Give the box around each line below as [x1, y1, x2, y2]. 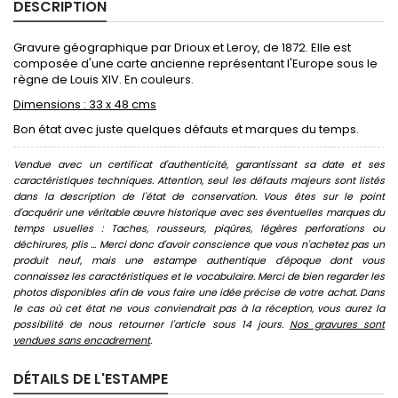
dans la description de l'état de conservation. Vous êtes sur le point [13, 188, 385, 203]
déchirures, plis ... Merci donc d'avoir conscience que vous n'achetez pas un [13, 236, 385, 251]
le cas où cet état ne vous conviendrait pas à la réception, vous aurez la [13, 300, 385, 315]
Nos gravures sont [289, 316, 386, 331]
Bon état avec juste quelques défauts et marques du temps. [13, 120, 359, 138]
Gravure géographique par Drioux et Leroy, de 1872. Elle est [13, 38, 351, 56]
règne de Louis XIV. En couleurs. [13, 70, 194, 88]
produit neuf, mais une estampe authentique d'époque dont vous [13, 252, 385, 267]
